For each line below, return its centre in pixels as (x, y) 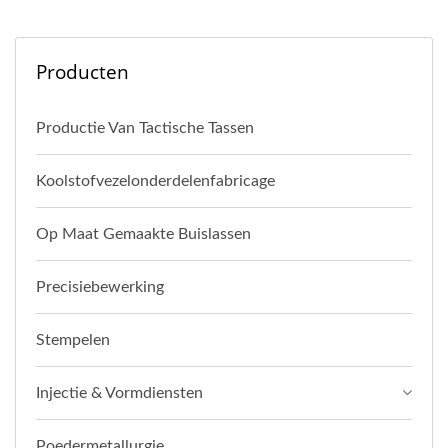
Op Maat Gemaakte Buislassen (143, 233)
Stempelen (73, 339)
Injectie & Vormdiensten (119, 392)
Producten (82, 71)
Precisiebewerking (100, 286)
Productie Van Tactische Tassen (145, 127)
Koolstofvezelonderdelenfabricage (155, 180)
